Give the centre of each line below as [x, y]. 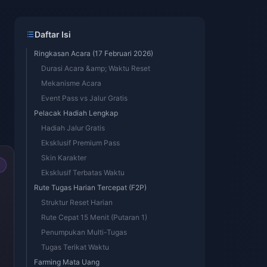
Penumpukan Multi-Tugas [84, 232]
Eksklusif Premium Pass [80, 143]
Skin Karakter [64, 158]
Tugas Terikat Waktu [75, 247]
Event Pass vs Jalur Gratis [84, 98]
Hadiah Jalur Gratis [73, 128]
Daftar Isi [53, 34]
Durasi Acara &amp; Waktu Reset [96, 68]
